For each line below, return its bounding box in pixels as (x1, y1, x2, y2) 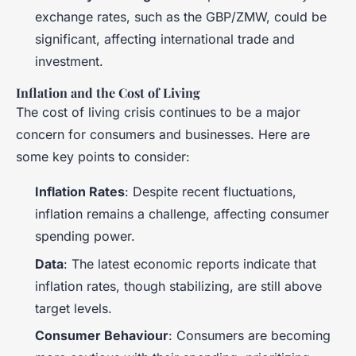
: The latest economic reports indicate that (64, 255, 316, 272)
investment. (35, 53, 103, 70)
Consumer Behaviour (35, 327, 168, 344)
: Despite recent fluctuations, (125, 184, 296, 200)
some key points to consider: (16, 149, 190, 165)
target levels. (35, 300, 112, 316)
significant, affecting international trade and (35, 31, 295, 48)
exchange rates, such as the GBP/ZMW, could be (35, 9, 327, 25)
